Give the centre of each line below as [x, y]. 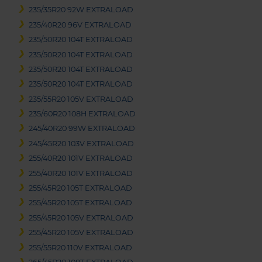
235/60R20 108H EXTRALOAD [82, 114]
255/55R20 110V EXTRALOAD [81, 247]
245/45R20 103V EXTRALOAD [82, 143]
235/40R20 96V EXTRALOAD [80, 25]
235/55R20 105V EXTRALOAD [81, 99]
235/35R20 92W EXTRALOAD [81, 10]
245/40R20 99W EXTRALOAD [82, 129]
